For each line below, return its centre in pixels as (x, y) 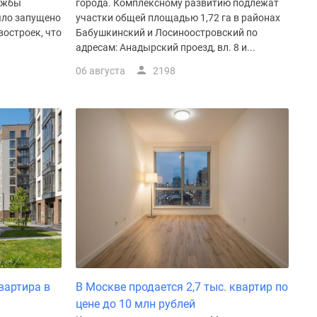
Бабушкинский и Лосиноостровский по (167, 32)
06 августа (100, 70)
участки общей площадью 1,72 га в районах (178, 17)
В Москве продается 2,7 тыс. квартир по (182, 287)
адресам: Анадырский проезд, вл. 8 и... (166, 47)
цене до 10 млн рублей (136, 304)
